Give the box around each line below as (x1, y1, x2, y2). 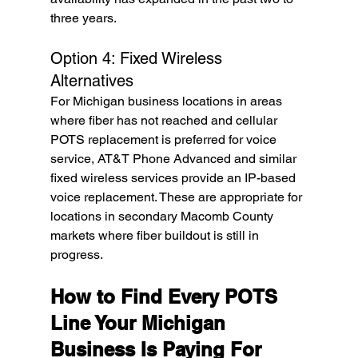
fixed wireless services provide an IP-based (50, 170, 299, 186)
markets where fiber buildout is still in (50, 228, 262, 244)
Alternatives (50, 71, 133, 91)
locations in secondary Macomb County (50, 209, 276, 225)
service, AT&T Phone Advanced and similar (50, 151, 300, 167)
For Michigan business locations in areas (50, 93, 285, 109)
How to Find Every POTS (50, 285, 283, 308)
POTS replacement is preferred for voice (50, 132, 280, 148)
